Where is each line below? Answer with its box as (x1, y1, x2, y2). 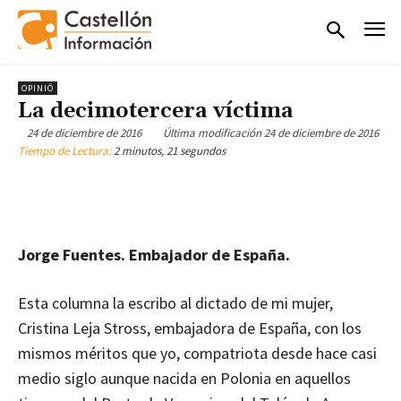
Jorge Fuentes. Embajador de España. (18, 244, 290, 266)
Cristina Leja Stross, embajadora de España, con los (18, 318, 362, 339)
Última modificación (163, 125, 261, 141)
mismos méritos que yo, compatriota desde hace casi (18, 343, 377, 364)
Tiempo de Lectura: (18, 143, 114, 159)
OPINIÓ (21, 81, 54, 94)
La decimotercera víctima (18, 97, 294, 124)
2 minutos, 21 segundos (114, 143, 226, 159)
